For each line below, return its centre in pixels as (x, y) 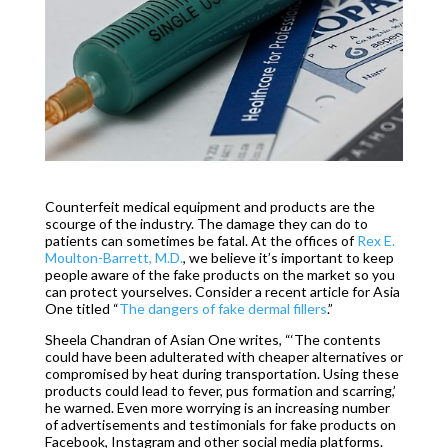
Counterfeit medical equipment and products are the (209, 207)
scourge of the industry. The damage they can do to (206, 224)
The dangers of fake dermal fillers (222, 309)
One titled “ (81, 309)
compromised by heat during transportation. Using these (221, 374)
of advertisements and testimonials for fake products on (220, 425)
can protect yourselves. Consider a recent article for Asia (222, 292)
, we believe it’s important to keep (288, 258)
